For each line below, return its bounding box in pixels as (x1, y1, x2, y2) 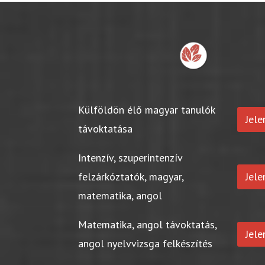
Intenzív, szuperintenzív (78, 151, 183, 165)
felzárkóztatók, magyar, (78, 170, 184, 184)
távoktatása (78, 122, 133, 136)
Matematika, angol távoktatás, (78, 218, 217, 232)
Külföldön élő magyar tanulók (78, 103, 215, 117)
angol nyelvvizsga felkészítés (78, 237, 213, 251)
